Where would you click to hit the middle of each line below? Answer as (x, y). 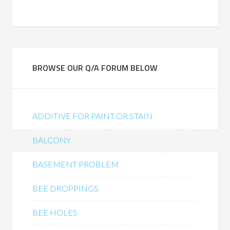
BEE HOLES (55, 212)
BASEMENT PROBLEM (76, 164)
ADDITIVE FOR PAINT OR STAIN (93, 116)
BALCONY (52, 140)
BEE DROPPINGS (66, 188)
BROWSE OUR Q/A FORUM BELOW (95, 68)
